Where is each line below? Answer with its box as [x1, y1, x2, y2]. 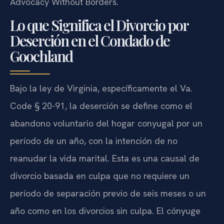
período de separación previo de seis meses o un [10, 187, 206, 199]
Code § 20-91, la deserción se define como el [10, 100, 192, 112]
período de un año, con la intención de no [10, 135, 177, 147]
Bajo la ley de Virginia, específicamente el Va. [10, 82, 192, 94]
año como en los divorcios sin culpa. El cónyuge [10, 205, 200, 217]
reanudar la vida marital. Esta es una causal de [10, 152, 199, 164]
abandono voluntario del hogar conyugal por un [10, 117, 202, 129]
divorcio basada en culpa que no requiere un [10, 170, 189, 182]
